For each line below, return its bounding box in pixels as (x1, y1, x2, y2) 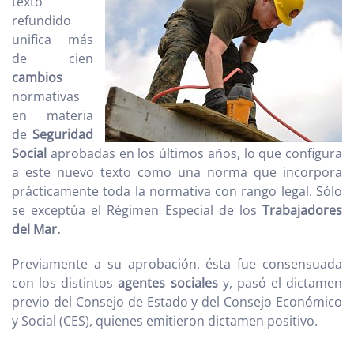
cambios (12, 69, 62, 86)
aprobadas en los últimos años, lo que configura (47, 145, 342, 162)
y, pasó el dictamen (217, 274, 342, 292)
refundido (12, 12, 71, 29)
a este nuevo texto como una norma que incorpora (12, 164, 342, 181)
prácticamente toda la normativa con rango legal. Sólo (12, 183, 342, 200)
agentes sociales (118, 274, 218, 292)
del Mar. (12, 220, 60, 238)
